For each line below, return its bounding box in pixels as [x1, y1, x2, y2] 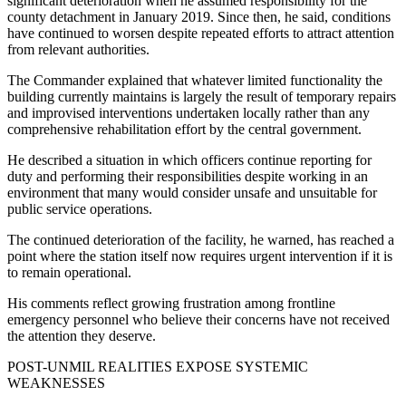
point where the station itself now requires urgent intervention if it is [7, 247, 392, 264]
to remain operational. [7, 264, 131, 280]
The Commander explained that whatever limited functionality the [7, 72, 382, 88]
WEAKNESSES [7, 374, 105, 391]
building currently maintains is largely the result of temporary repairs [7, 88, 396, 104]
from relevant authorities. [7, 41, 150, 57]
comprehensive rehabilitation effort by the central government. [7, 121, 362, 137]
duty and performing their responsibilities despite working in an [7, 168, 368, 184]
